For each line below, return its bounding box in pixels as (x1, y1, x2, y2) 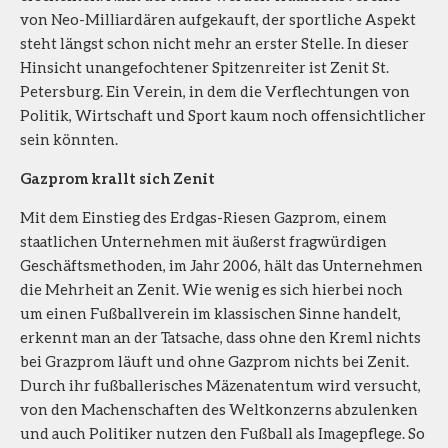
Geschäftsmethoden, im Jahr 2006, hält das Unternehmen (20, 255, 423, 274)
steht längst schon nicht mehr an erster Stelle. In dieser (20, 33, 409, 52)
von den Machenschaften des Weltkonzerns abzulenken (20, 399, 418, 418)
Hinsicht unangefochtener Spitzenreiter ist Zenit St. (20, 57, 389, 76)
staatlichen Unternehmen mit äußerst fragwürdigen (20, 231, 387, 250)
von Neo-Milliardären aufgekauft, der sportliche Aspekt (20, 9, 416, 28)
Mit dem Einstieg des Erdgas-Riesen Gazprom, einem (20, 207, 387, 226)
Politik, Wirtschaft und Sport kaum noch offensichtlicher (20, 105, 426, 124)
